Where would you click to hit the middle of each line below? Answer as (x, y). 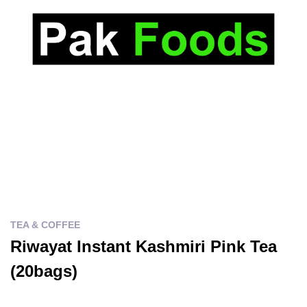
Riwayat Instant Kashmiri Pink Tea (144, 246)
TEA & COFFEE (45, 224)
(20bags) (44, 271)
